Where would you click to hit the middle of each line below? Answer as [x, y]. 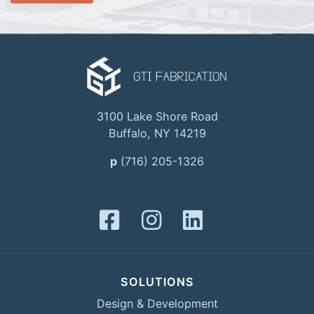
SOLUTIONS [157, 282]
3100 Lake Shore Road [157, 116]
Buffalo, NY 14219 [157, 133]
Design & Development [157, 304]
